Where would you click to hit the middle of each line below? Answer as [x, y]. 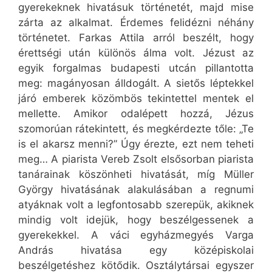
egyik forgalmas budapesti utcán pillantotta [136, 68]
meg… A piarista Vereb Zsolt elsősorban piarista [136, 159]
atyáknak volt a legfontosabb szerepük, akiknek [136, 205]
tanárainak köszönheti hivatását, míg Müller [136, 175]
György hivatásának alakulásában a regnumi [136, 190]
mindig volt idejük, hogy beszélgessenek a [136, 220]
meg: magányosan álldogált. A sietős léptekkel [136, 83]
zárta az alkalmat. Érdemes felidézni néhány [136, 23]
